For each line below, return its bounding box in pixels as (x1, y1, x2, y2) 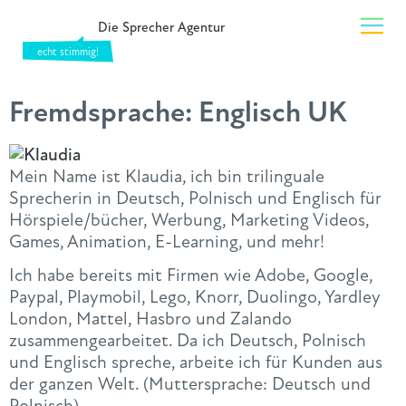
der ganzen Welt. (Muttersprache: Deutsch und (9, 372, 371, 396)
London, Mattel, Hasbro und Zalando (9, 307, 292, 331)
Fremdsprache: (9, 94, 198, 130)
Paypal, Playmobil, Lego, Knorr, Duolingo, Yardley (9, 285, 381, 309)
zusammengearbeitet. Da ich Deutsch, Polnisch (9, 329, 366, 353)
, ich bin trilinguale (182, 165, 324, 188)
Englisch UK (198, 94, 347, 130)
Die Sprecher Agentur (98, 18, 226, 35)
